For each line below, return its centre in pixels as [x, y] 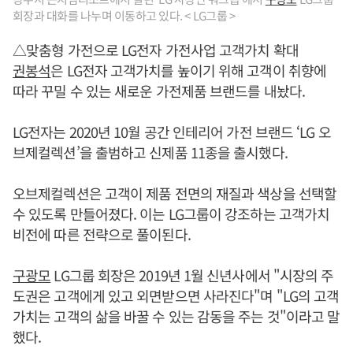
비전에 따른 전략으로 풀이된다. [102, 234]
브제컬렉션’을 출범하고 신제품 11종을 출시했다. [150, 152]
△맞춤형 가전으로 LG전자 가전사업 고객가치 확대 [156, 49]
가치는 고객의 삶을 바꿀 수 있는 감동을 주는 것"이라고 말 [176, 316]
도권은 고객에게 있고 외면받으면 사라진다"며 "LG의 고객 [176, 295]
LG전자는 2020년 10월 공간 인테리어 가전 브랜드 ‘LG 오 [172, 131]
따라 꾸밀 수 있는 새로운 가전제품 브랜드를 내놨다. [159, 90]
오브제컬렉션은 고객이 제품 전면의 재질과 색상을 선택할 [175, 193]
